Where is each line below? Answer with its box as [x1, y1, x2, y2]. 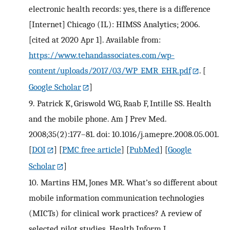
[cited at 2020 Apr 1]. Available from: [29, 34, 161, 45]
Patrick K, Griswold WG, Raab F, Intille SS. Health [36, 98, 211, 109]
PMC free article [62, 144, 122, 155]
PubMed [129, 144, 160, 155]
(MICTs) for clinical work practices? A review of [29, 208, 201, 219]
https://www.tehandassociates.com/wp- [29, 50, 175, 61]
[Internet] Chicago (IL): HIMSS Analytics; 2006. [29, 19, 200, 30]
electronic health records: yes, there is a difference [29, 4, 210, 14]
